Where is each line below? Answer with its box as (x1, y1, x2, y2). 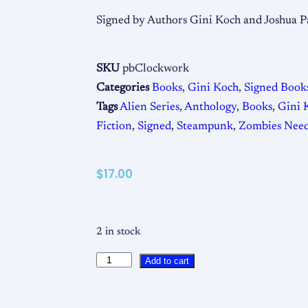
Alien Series (120, 101, 179, 113)
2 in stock (96, 226, 140, 237)
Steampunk (177, 120, 233, 132)
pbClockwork (122, 63, 189, 74)
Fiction (96, 120, 132, 132)
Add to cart (145, 256, 190, 267)
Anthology (184, 101, 236, 113)
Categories (96, 82, 149, 93)
